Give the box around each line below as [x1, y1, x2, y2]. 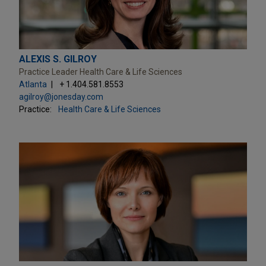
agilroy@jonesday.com [19, 91, 103, 102]
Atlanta [19, 79, 47, 89]
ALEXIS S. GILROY [19, 53, 97, 65]
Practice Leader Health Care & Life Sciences [19, 66, 182, 77]
